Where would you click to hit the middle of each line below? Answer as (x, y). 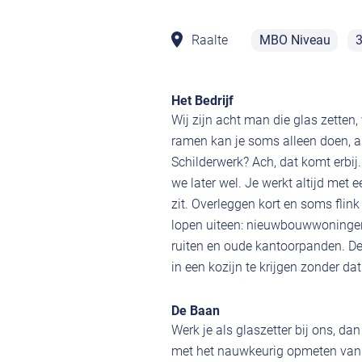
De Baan (196, 311)
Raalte (210, 40)
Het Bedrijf (202, 101)
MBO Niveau (295, 40)
